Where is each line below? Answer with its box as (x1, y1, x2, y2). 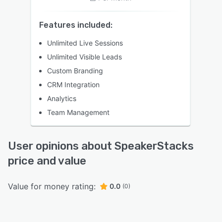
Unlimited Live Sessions (47, 38, 123, 47)
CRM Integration (47, 80, 100, 89)
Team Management (47, 108, 110, 116)
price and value (8, 154, 86, 167)
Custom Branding (47, 66, 103, 75)
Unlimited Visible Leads (47, 52, 122, 61)
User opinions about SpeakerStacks (8, 139, 194, 153)
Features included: (39, 20, 112, 30)
